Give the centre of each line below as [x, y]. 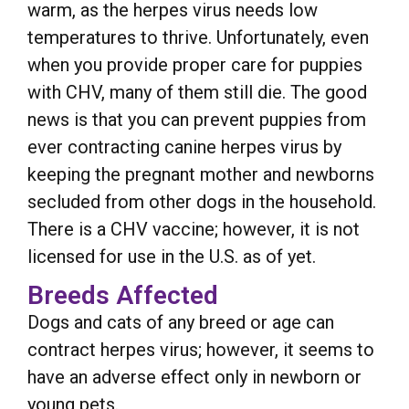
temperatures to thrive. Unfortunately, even [198, 37]
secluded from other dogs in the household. [202, 201]
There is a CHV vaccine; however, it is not [194, 229]
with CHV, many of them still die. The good [197, 92]
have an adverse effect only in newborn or [194, 377]
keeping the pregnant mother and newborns [201, 174]
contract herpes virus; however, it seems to [201, 349]
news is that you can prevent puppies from [197, 119]
